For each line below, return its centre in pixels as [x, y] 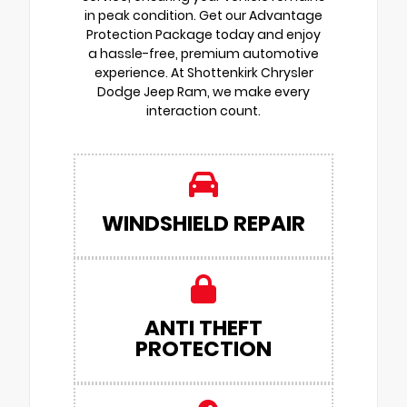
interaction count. [203, 110]
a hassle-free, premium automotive [203, 53]
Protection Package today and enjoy [203, 34]
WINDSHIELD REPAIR [203, 223]
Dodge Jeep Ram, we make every [203, 91]
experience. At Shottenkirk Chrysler [203, 72]
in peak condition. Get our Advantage [203, 15]
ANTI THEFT [203, 328]
